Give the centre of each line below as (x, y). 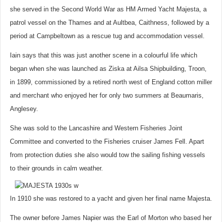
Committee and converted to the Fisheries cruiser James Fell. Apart (107, 141)
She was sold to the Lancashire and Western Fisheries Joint (96, 128)
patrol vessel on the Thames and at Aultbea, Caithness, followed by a (110, 23)
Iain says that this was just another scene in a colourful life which (104, 55)
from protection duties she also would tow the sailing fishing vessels (108, 155)
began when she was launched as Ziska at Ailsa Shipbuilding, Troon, (108, 69)
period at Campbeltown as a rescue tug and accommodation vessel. (107, 36)
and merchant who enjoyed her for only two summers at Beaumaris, (107, 95)
